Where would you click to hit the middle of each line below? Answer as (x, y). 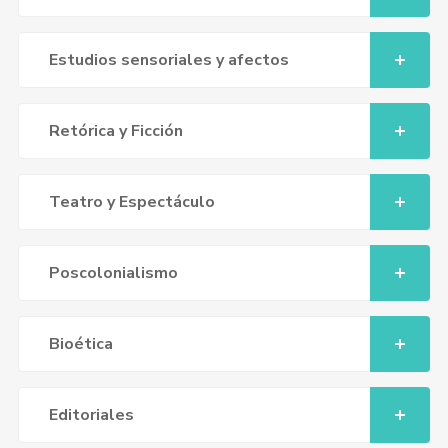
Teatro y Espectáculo (131, 202)
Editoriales (91, 415)
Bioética (80, 344)
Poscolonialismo (113, 273)
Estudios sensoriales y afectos (168, 60)
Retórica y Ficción (115, 131)
